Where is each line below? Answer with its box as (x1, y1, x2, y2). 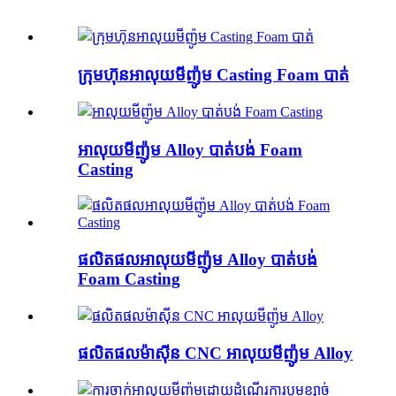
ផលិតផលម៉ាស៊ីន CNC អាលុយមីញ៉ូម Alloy (78, 344, 353, 363)
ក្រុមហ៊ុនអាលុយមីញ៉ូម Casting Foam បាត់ (78, 65, 349, 85)
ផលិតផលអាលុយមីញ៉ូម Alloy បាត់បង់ (78, 249, 317, 269)
